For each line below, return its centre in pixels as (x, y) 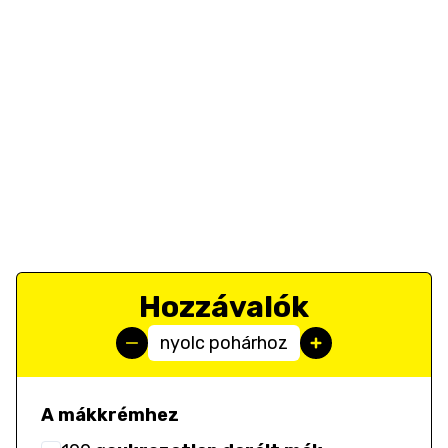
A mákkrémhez (110, 415)
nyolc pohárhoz (224, 343)
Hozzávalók (224, 307)
